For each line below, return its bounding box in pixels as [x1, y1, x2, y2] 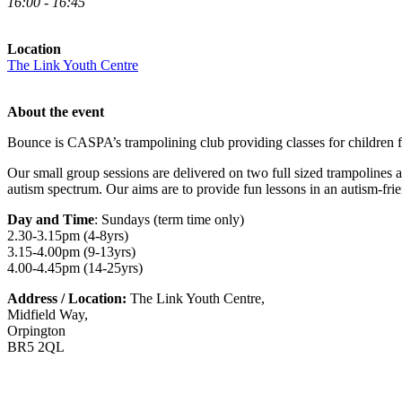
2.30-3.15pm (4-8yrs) [7, 228, 128, 243]
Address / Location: [7, 291, 127, 306]
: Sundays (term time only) [94, 212, 244, 227]
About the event [7, 104, 104, 119]
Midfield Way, [7, 307, 88, 322]
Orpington [7, 323, 66, 338]
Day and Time [7, 212, 94, 227]
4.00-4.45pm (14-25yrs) [7, 260, 143, 275]
